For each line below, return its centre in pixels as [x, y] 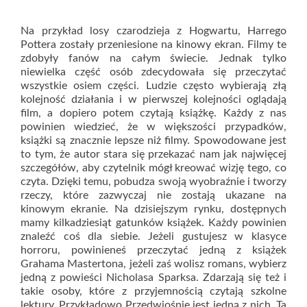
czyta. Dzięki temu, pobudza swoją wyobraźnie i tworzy [153, 182]
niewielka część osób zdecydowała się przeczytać [153, 72]
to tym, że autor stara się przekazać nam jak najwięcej [153, 154]
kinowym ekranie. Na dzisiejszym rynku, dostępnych [153, 209]
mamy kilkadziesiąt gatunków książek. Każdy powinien [153, 223]
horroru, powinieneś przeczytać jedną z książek [153, 250]
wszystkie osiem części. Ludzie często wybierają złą [153, 86]
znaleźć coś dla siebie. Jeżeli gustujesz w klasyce [153, 236]
